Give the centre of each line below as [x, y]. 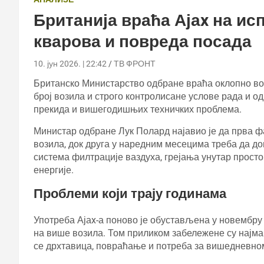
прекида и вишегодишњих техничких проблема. [138, 109]
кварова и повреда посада [143, 41]
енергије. [54, 170]
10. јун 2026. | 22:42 [70, 63]
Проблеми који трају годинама [130, 193]
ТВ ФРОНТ [135, 63]
